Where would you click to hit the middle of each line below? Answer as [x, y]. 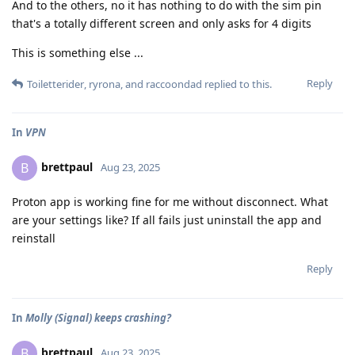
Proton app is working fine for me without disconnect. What [170, 202]
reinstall [34, 238]
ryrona [105, 84]
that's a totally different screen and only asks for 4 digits [162, 23]
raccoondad [174, 84]
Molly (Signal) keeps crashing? [98, 318]
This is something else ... [78, 53]
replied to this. [237, 84]
